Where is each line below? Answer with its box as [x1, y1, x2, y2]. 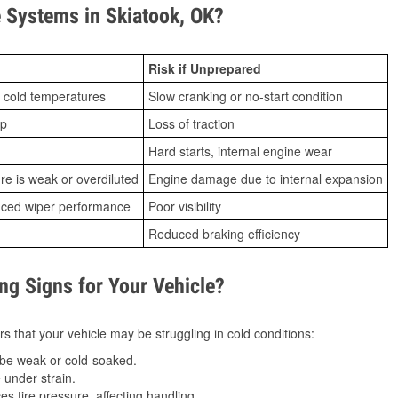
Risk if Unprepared [148, 60, 261, 77]
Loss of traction [148, 115, 235, 132]
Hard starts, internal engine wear [148, 142, 332, 160]
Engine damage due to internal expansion [148, 170, 383, 187]
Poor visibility [148, 197, 221, 215]
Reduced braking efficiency [148, 225, 300, 243]
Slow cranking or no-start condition [148, 87, 343, 105]
